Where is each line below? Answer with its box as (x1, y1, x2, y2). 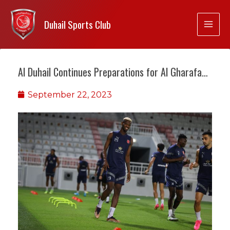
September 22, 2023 (28, 89, 112, 100)
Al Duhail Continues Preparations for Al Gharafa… (18, 64, 208, 80)
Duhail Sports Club (44, 16, 111, 32)
